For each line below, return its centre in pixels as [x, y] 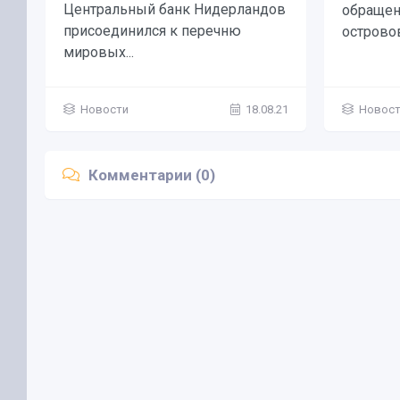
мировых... [99, 53]
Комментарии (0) [152, 175]
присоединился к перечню [152, 31]
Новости [104, 110]
